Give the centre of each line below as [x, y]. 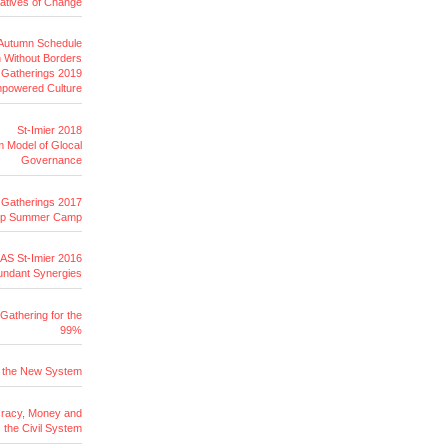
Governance [51, 160]
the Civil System [43, 427]
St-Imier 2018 [49, 130]
